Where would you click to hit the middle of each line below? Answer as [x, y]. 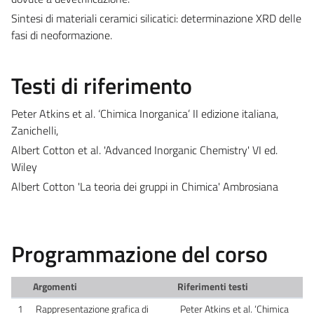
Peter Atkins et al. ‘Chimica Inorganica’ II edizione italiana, [145, 113]
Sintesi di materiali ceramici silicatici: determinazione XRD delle [156, 18]
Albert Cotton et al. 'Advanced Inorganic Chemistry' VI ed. [144, 150]
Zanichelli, [35, 130]
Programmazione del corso [139, 253]
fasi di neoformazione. [62, 35]
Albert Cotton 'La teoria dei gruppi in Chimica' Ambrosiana [145, 186]
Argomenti [55, 286]
